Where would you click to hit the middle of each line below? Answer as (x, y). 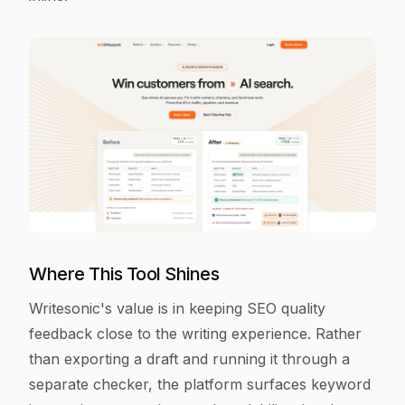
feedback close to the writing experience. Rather (195, 334)
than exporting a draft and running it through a (189, 359)
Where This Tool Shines (124, 274)
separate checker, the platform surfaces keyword (200, 384)
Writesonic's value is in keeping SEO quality (177, 308)
